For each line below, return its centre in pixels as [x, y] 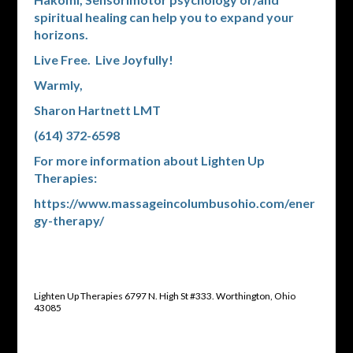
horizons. [63, 35]
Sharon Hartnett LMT [97, 110]
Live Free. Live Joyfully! [103, 60]
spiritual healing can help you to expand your [163, 17]
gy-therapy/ [69, 221]
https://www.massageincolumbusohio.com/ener [174, 203]
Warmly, [59, 85]
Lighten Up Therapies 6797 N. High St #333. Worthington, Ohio [164, 296]
